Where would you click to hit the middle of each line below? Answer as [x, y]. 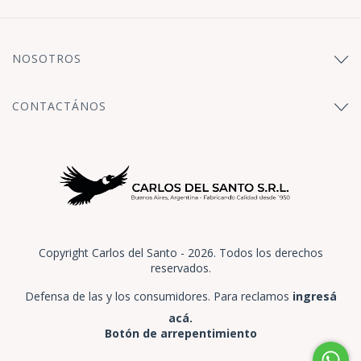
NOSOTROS [47, 58]
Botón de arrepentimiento [180, 333]
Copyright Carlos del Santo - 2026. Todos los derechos [180, 252]
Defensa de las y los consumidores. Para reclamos [157, 296]
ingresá [314, 296]
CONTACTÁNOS [59, 106]
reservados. [180, 268]
